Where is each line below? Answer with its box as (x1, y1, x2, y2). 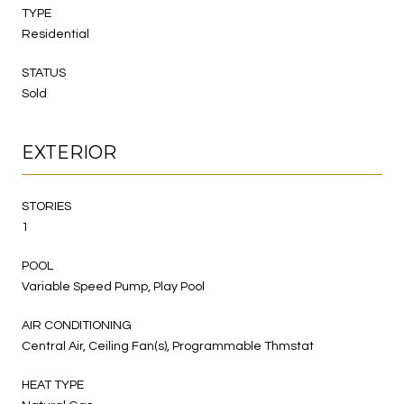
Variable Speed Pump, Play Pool (22, 280, 205, 293)
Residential (22, 27, 89, 41)
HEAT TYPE (22, 378, 84, 391)
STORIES (22, 199, 71, 213)
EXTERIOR (22, 141, 116, 163)
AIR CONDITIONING (22, 318, 132, 332)
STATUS (22, 66, 66, 79)
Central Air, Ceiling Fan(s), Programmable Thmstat (22, 339, 314, 353)
